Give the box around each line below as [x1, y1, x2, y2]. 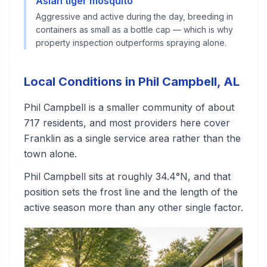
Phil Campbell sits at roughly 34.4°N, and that [24, 170, 231, 182]
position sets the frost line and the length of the [24, 186, 238, 198]
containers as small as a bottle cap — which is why [36, 24, 233, 35]
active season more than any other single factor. [24, 201, 243, 213]
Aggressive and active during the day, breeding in [36, 11, 233, 21]
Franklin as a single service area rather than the [24, 132, 241, 144]
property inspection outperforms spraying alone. [36, 38, 226, 48]
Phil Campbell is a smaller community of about [24, 101, 234, 113]
